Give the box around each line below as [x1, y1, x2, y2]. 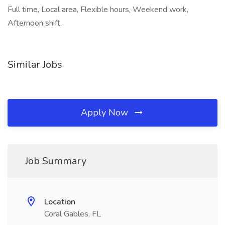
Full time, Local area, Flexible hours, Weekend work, [8, 4, 188, 15]
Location [44, 196, 75, 207]
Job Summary [25, 154, 86, 168]
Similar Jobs [8, 58, 62, 71]
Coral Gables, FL [44, 208, 101, 219]
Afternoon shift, [8, 18, 62, 29]
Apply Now [81, 106, 131, 119]
